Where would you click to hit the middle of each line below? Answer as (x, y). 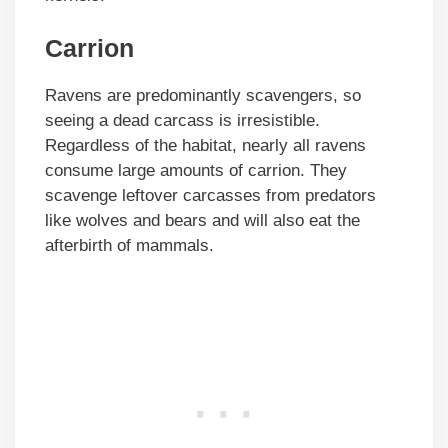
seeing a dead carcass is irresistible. (182, 121)
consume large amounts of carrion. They (196, 171)
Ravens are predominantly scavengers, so (203, 96)
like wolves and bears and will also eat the (202, 221)
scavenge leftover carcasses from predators (210, 196)
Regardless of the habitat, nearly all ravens (205, 146)
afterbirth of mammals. (129, 246)
